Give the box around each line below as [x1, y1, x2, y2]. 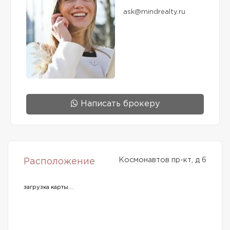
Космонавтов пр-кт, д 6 [119, 157, 206, 164]
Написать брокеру [78, 100, 160, 108]
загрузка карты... [24, 185, 73, 190]
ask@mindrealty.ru [123, 9, 185, 15]
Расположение [24, 158, 95, 166]
